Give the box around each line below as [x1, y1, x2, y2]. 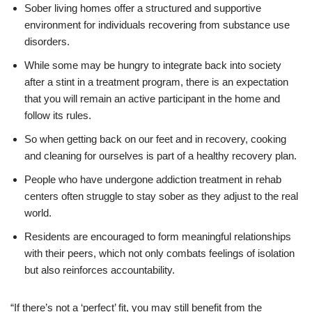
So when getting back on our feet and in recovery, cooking [24, 132, 286, 145]
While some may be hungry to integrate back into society [24, 58, 281, 71]
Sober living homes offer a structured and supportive [24, 1, 261, 14]
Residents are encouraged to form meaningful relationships [24, 230, 291, 242]
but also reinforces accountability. [24, 263, 175, 276]
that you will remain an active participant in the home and [24, 92, 280, 104]
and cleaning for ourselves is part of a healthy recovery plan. [24, 149, 297, 162]
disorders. [24, 35, 70, 47]
